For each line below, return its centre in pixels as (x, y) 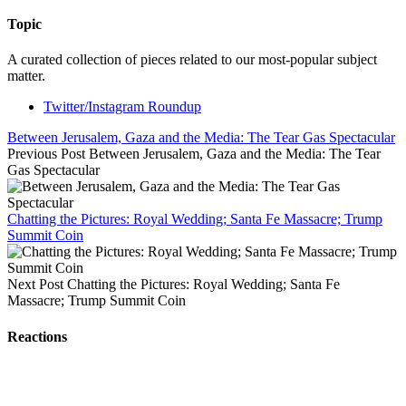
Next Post (35, 285)
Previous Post (46, 154)
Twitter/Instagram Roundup (122, 107)
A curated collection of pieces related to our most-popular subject (192, 60)
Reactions (37, 336)
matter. (26, 76)
